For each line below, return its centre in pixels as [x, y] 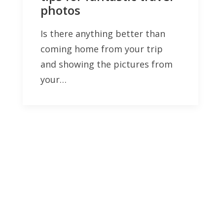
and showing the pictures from [107, 64]
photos [60, 10]
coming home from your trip [102, 49]
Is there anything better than [103, 34]
